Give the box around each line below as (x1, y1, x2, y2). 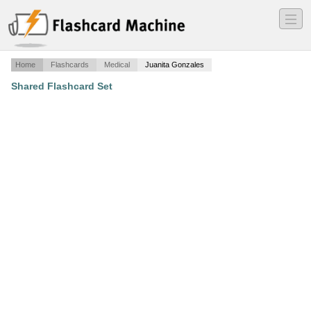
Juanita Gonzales (145, 60, 204, 69)
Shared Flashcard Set (11, 81, 112, 92)
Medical (104, 60, 130, 69)
